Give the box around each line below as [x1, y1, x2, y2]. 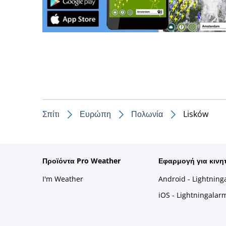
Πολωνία [131, 108, 163, 120]
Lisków [183, 108, 208, 120]
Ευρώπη [80, 108, 111, 120]
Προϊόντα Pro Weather [42, 155, 121, 165]
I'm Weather [42, 174, 83, 184]
